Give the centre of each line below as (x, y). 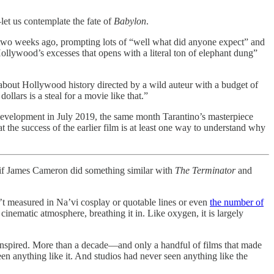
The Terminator (206, 171)
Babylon (130, 21)
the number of (237, 202)
